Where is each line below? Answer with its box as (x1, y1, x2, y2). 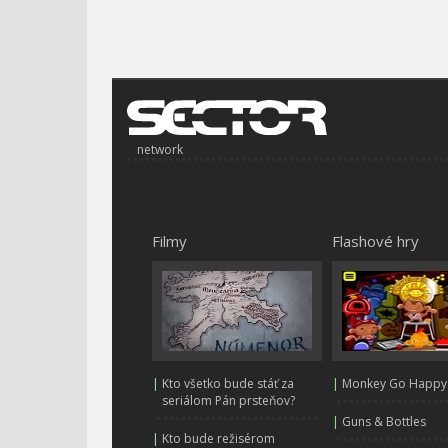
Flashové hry (332, 230, 419, 251)
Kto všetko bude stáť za (162, 374, 294, 392)
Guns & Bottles (342, 412, 426, 430)
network (137, 140, 183, 158)
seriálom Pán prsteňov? (162, 391, 295, 409)
